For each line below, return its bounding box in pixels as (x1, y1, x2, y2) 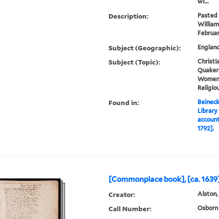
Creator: (109, 190, 136, 199)
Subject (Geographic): (109, 43, 181, 53)
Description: (109, 11, 149, 21)
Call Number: (109, 204, 152, 214)
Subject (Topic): (109, 57, 161, 67)
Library (197, 107, 218, 115)
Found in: (109, 98, 140, 108)
